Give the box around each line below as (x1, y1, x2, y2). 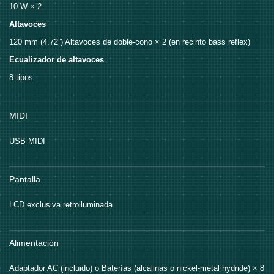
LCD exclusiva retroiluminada (9, 200, 113, 210)
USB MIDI (9, 136, 45, 146)
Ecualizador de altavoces (9, 55, 104, 65)
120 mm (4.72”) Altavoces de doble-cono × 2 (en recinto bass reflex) (9, 37, 250, 47)
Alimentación (9, 238, 59, 248)
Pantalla (9, 174, 40, 185)
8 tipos (9, 73, 33, 83)
